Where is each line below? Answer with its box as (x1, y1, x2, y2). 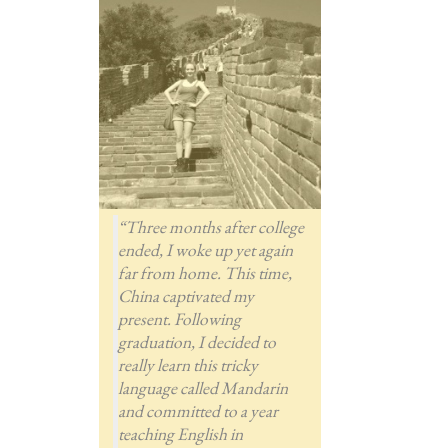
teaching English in (117, 421, 243, 445)
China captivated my (117, 283, 254, 307)
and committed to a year (117, 398, 278, 422)
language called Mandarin (117, 375, 288, 399)
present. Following (117, 306, 241, 330)
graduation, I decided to (117, 329, 276, 353)
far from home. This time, (117, 260, 292, 284)
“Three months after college (117, 214, 304, 238)
